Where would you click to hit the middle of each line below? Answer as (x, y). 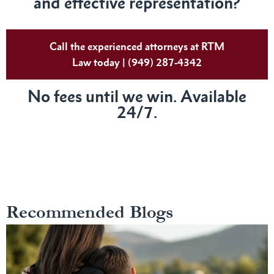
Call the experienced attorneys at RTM (137, 46)
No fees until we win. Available (137, 96)
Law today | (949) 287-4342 (137, 62)
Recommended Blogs (90, 212)
